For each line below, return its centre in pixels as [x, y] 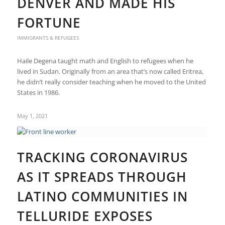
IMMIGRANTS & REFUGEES [48, 38]
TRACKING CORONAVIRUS [102, 157]
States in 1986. [38, 92]
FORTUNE [49, 23]
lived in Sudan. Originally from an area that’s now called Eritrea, [110, 71]
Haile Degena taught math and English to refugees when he [105, 61]
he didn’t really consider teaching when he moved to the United [111, 82]
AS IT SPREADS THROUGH [102, 177]
